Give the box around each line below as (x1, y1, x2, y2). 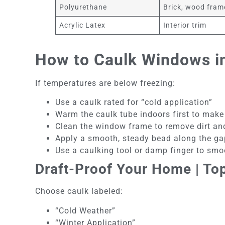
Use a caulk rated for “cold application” (55, 97, 212, 107)
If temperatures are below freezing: (35, 78, 175, 88)
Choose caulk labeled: (35, 186, 123, 196)
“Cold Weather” (55, 205, 116, 215)
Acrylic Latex (59, 21, 106, 30)
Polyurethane (59, 3, 107, 12)
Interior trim (163, 21, 207, 30)
